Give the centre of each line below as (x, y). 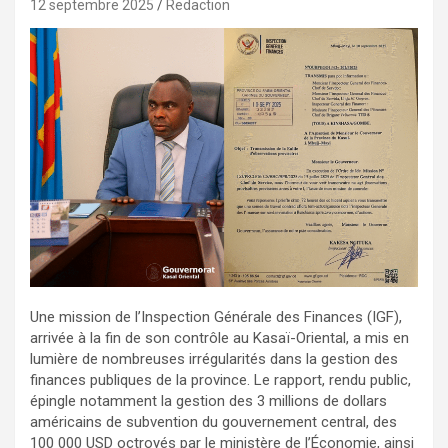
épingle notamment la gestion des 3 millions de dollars (208, 400)
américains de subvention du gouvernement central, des (213, 421)
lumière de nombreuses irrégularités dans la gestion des (214, 358)
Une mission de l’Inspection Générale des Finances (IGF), (216, 316)
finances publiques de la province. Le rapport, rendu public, (220, 379)
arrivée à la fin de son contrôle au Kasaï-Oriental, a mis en (219, 337)
